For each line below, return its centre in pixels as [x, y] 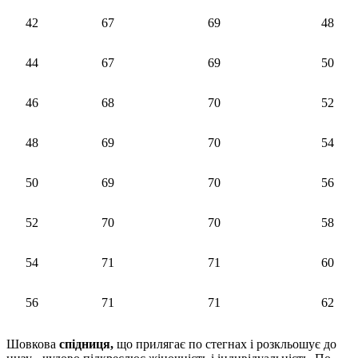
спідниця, [88, 344]
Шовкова [33, 344]
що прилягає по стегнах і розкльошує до [227, 344]
